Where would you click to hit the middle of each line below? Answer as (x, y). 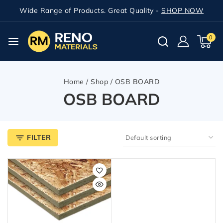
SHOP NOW (182, 10)
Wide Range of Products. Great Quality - (90, 10)
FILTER (39, 137)
